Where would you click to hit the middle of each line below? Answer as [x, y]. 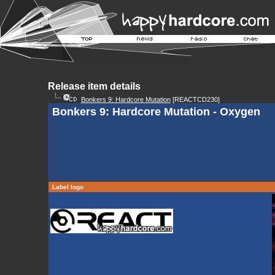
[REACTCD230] [195, 99]
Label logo [68, 187]
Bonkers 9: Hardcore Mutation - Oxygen [156, 112]
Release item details [94, 86]
